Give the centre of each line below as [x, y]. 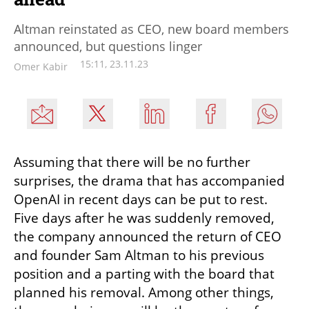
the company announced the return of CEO [148, 236]
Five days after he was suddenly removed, [144, 218]
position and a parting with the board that [144, 273]
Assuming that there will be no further [132, 162]
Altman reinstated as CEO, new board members [151, 29]
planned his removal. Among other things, [144, 292]
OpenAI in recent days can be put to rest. [141, 199]
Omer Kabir [41, 66]
